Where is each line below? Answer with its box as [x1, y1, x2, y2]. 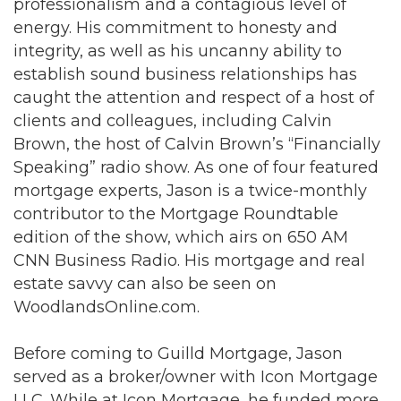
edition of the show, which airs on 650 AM [13, 227, 348, 247]
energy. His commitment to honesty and [13, 18, 337, 38]
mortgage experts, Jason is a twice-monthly [13, 181, 367, 200]
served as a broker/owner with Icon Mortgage [13, 367, 378, 387]
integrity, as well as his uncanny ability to [13, 41, 342, 61]
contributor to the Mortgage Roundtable [13, 204, 338, 224]
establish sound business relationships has [13, 64, 357, 84]
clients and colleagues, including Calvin [13, 111, 332, 131]
